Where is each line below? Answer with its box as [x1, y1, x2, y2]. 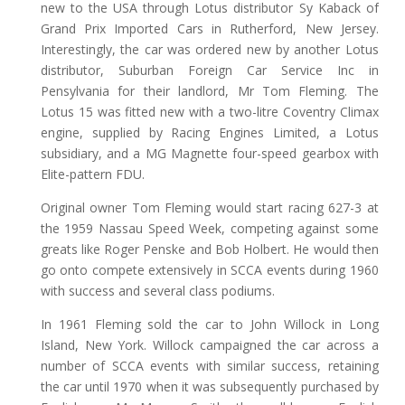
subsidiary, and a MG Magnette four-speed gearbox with [40, 144, 379, 162]
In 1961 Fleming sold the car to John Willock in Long [40, 315, 379, 333]
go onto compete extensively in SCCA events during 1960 [40, 260, 379, 278]
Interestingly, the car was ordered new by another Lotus [40, 40, 379, 58]
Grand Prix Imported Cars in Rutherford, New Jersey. [40, 19, 379, 37]
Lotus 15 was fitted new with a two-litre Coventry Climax [40, 102, 379, 120]
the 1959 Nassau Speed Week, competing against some [40, 219, 379, 237]
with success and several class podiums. [40, 281, 275, 299]
